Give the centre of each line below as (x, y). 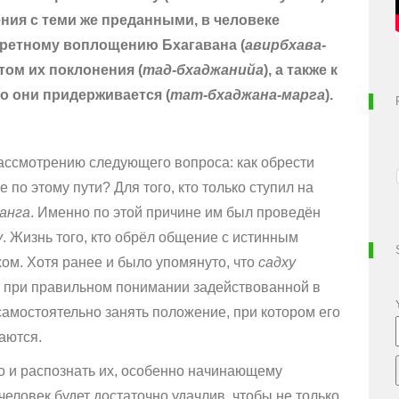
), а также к (301, 70)
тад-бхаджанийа (203, 70)
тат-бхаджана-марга (248, 95)
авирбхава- (285, 45)
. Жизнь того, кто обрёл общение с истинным (151, 238)
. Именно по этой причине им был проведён (175, 213)
